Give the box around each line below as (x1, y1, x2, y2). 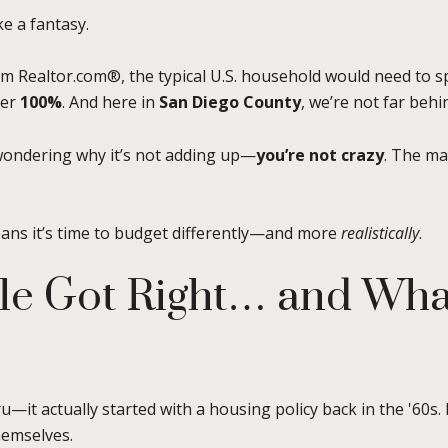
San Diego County (159, 91, 301, 114)
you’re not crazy (256, 143, 384, 166)
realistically (341, 222, 419, 245)
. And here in (62, 91, 159, 114)
